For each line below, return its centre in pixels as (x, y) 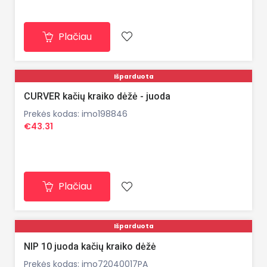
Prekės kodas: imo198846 (76, 114)
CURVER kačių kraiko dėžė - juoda (97, 97)
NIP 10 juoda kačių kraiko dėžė (90, 246)
